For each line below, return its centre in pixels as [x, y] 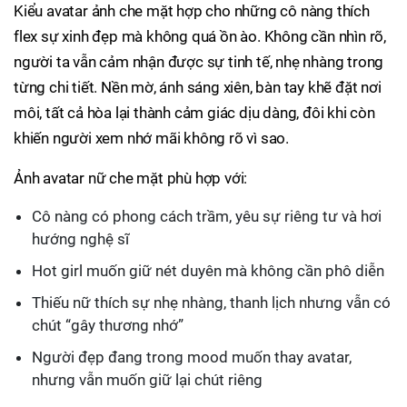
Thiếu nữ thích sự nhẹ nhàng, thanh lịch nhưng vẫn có [211, 303]
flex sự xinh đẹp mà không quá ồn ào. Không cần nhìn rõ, [200, 36]
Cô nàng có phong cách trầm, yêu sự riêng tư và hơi [207, 216]
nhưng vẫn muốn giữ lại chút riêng [147, 380]
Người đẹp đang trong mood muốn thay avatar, [192, 357]
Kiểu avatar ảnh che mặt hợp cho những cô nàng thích [192, 11]
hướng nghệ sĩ [80, 239]
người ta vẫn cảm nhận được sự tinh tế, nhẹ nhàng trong [199, 62]
